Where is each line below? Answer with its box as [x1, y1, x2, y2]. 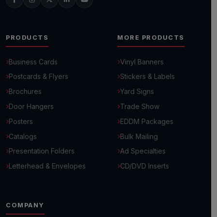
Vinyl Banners [120, 57, 164, 66]
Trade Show [120, 102, 159, 110]
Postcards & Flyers [9, 72, 68, 81]
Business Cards [9, 57, 58, 66]
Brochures [9, 87, 42, 96]
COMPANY [6, 201, 45, 209]
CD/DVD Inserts [120, 162, 169, 170]
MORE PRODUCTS [117, 34, 185, 41]
